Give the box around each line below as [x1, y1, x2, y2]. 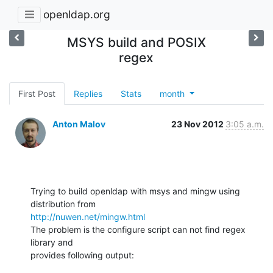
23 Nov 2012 [171, 118, 225, 129]
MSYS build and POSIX [66, 34, 206, 50]
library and [30, 236, 73, 247]
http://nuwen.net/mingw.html [30, 211, 145, 222]
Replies [74, 88, 102, 99]
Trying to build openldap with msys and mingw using [30, 185, 240, 196]
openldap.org [43, 8, 110, 21]
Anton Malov [52, 118, 105, 129]
